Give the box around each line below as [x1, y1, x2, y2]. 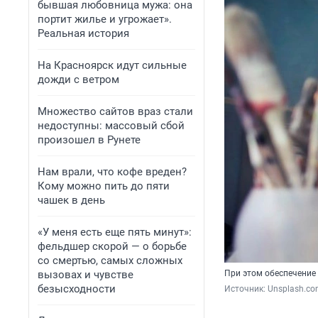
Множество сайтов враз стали [38, 105, 193, 118]
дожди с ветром [38, 73, 119, 86]
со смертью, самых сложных [38, 254, 182, 267]
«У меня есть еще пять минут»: [38, 226, 192, 238]
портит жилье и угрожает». [38, 13, 172, 26]
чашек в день [38, 194, 105, 207]
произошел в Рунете [38, 133, 141, 146]
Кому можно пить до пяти [38, 180, 170, 192]
